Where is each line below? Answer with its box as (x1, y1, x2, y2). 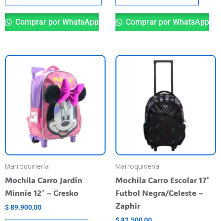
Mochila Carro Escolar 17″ (115, 174, 210, 185)
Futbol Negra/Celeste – (115, 187, 203, 198)
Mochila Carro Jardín (5, 174, 82, 185)
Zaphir (115, 200, 140, 211)
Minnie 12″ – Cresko (5, 187, 78, 198)
